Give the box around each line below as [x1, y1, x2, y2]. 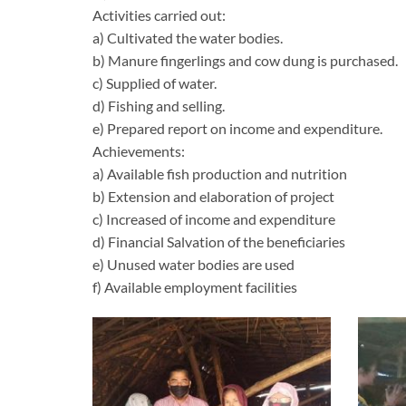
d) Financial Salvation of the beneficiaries [92, 232, 345, 250]
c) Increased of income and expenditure [92, 209, 335, 227]
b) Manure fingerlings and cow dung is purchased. [92, 51, 398, 69]
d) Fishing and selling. [92, 96, 225, 114]
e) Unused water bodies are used [92, 255, 295, 273]
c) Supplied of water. [92, 73, 217, 92]
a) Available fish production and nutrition [92, 164, 347, 182]
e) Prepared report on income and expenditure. [92, 119, 382, 137]
